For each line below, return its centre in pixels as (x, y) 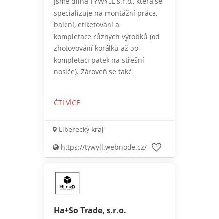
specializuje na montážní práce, (106, 13)
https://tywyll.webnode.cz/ (103, 147)
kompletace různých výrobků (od (107, 37)
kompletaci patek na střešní (99, 60)
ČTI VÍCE (67, 103)
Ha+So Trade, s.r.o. (90, 210)
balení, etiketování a (87, 25)
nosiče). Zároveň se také (93, 72)
